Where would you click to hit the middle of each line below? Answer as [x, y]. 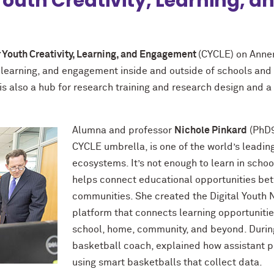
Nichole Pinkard [211, 130]
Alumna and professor [123, 130]
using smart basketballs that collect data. [167, 262]
